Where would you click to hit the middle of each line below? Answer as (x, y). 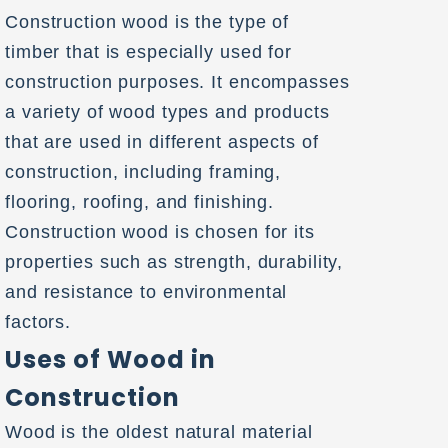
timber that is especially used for (148, 52)
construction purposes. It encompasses (177, 82)
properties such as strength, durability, (174, 262)
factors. (38, 322)
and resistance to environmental (146, 292)
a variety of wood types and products (167, 112)
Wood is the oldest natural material (159, 431)
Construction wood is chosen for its (160, 232)
